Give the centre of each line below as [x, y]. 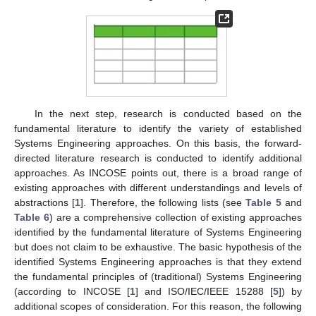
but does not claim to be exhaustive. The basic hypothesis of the [158, 247]
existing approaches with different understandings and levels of [158, 188]
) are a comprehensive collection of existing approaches [175, 218]
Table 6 [32, 218]
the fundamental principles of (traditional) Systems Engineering [158, 277]
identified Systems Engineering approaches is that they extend [158, 262]
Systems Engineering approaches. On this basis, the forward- [158, 144]
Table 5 [263, 203]
